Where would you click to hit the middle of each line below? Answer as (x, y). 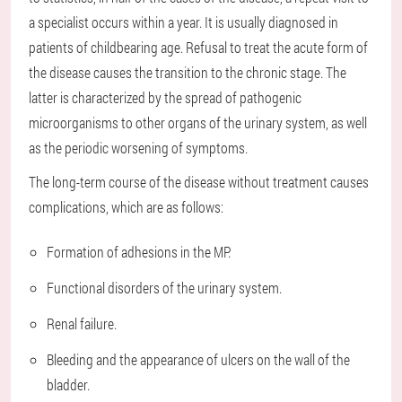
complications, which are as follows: (126, 207)
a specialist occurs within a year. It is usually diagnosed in (184, 22)
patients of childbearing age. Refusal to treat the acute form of (198, 48)
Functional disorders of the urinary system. (164, 288)
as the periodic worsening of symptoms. (138, 148)
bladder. (68, 385)
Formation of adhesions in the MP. (139, 252)
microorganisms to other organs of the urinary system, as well (198, 123)
